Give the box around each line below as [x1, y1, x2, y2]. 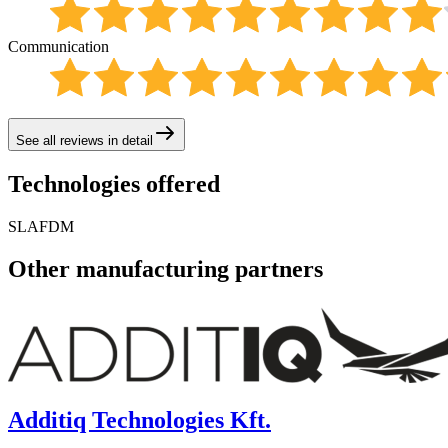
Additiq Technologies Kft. [8, 406, 271, 433]
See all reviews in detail [16, 133, 153, 149]
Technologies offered [8, 171, 220, 198]
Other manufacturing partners [8, 256, 323, 283]
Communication [8, 38, 109, 56]
